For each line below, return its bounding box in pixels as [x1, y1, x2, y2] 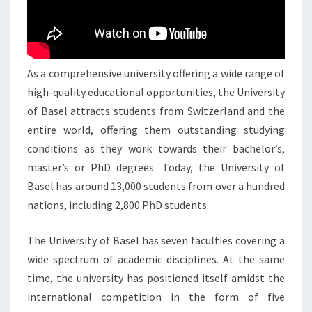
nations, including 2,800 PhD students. [27, 198, 209, 212]
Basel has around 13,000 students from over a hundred [27, 179, 285, 193]
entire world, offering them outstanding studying [27, 123, 285, 136]
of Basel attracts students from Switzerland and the [27, 104, 285, 118]
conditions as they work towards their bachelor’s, [27, 141, 285, 155]
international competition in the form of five [27, 290, 285, 304]
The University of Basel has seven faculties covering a [27, 233, 285, 247]
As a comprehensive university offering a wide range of [27, 66, 285, 80]
